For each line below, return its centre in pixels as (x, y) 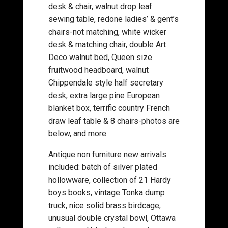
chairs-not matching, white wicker (107, 32)
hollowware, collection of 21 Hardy (109, 180)
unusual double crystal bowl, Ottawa (112, 218)
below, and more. (78, 134)
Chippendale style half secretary (106, 83)
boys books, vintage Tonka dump (106, 193)
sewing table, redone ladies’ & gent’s (113, 19)
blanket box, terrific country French (109, 108)
